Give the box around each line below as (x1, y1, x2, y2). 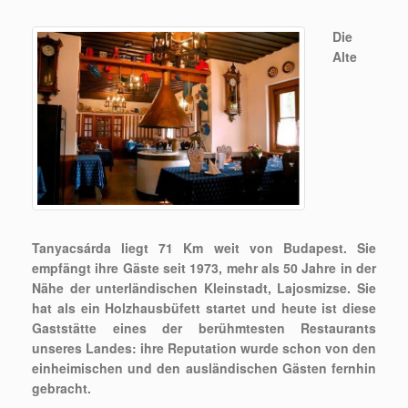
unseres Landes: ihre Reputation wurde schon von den (32, 339, 376, 358)
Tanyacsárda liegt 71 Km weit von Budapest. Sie (32, 239, 376, 258)
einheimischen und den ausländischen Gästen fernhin (32, 359, 376, 378)
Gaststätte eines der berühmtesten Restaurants (32, 319, 376, 338)
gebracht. (32, 379, 91, 398)
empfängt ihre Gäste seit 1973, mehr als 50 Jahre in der (32, 259, 376, 278)
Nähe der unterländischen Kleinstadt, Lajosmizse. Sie (32, 279, 376, 298)
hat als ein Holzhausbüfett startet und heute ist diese (32, 299, 376, 318)
